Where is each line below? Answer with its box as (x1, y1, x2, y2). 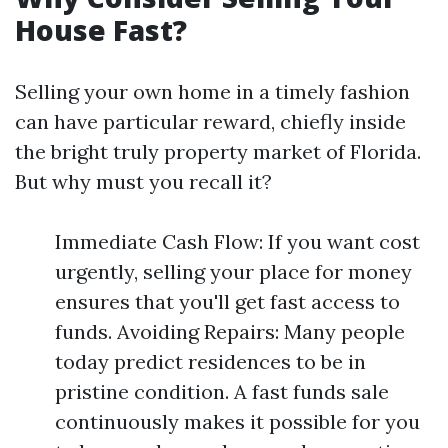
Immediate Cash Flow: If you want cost (55, 229, 420, 254)
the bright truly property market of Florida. (15, 139, 421, 164)
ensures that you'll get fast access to (55, 289, 400, 314)
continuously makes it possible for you (55, 409, 420, 434)
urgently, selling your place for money (55, 259, 412, 284)
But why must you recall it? (15, 169, 272, 194)
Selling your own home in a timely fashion (15, 79, 410, 104)
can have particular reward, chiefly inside (15, 109, 406, 134)
